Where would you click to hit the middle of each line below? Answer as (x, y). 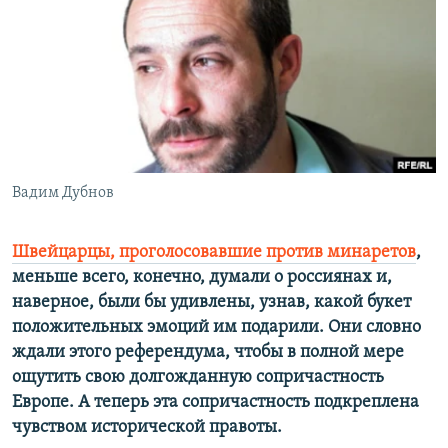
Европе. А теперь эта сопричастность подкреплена (215, 403)
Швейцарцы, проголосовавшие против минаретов (214, 253)
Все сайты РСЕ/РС (104, 244)
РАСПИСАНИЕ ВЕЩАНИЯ (110, 18)
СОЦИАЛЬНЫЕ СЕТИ (77, 107)
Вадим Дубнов (63, 193)
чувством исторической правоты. (147, 428)
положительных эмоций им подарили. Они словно (216, 328)
